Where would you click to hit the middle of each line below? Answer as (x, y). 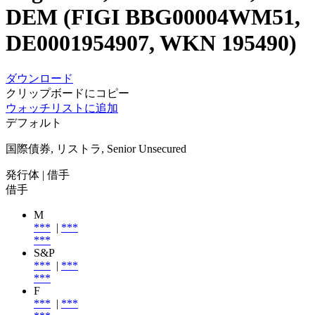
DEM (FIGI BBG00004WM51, (153, 17)
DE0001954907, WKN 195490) (151, 43)
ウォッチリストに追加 (62, 108)
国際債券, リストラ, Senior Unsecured (96, 148)
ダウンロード (39, 78)
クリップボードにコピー (67, 93)
